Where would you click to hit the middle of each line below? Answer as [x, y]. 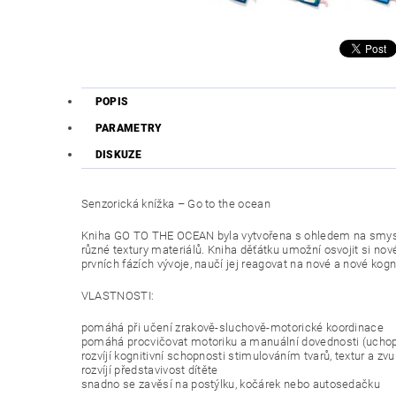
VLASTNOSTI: [118, 296]
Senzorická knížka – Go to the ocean [175, 204]
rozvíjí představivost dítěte [149, 370]
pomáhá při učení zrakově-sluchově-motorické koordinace [232, 328]
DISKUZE [118, 155]
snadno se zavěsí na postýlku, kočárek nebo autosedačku [231, 385]
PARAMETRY [129, 129]
